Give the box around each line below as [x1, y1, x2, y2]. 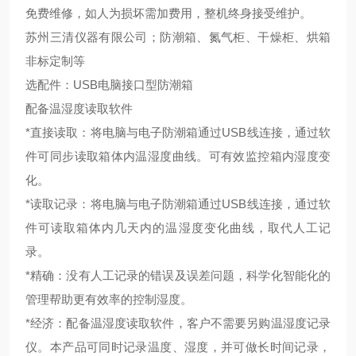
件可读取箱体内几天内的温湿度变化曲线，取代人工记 [25, 221, 331, 234]
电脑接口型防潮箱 [98, 78, 193, 91]
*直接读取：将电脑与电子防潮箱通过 [25, 126, 222, 139]
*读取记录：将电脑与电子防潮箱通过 [25, 197, 222, 211]
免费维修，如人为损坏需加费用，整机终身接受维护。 [25, 6, 311, 20]
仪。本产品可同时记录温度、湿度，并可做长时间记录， [25, 340, 331, 354]
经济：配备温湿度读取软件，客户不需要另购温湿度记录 [30, 316, 331, 330]
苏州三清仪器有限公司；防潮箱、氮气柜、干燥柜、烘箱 [25, 30, 331, 44]
